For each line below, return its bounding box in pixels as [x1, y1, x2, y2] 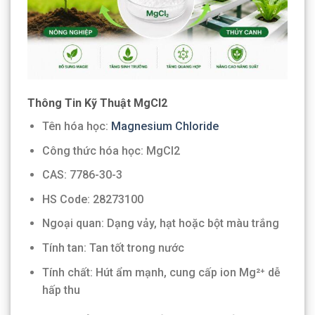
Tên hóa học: [41, 120, 111, 134]
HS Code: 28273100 [41, 192, 143, 206]
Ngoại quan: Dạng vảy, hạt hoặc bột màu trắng [41, 217, 279, 231]
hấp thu [41, 283, 80, 297]
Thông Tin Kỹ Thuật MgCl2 [27, 96, 167, 110]
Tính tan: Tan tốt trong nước [41, 241, 184, 255]
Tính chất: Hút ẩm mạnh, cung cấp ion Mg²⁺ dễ [41, 265, 281, 279]
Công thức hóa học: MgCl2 [41, 143, 180, 157]
